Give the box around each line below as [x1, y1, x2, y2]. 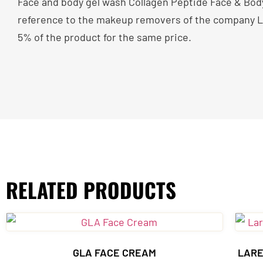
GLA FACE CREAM [73, 245, 156, 259]
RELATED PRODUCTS [6, 174, 176, 205]
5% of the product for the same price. [18, 31, 191, 44]
